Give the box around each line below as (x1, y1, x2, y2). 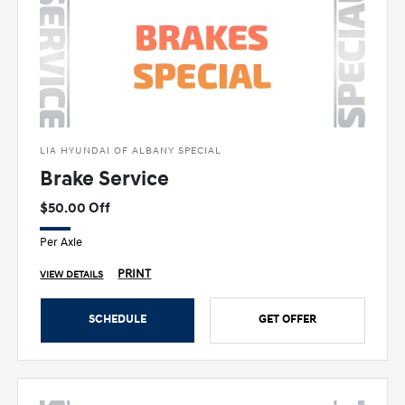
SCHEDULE (89, 311, 147, 326)
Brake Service (40, 165, 170, 192)
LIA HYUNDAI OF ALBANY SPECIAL (40, 144, 222, 156)
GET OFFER (258, 311, 316, 326)
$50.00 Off (40, 198, 111, 217)
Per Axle (40, 234, 83, 250)
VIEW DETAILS (40, 268, 104, 281)
